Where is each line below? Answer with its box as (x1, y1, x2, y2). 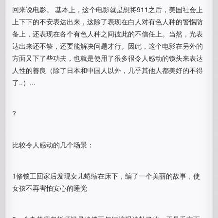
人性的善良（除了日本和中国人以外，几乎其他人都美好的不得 (12, 65, 203, 75)
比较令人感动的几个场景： (12, 140, 94, 149)
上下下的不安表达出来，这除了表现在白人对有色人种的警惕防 (12, 17, 203, 26)
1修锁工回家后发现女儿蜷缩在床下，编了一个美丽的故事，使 (12, 171, 200, 181)
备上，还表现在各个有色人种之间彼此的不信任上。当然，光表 (12, 29, 203, 38)
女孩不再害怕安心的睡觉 (12, 183, 88, 193)
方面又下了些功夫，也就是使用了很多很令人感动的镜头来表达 (12, 53, 203, 63)
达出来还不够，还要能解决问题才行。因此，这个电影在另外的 (12, 41, 203, 51)
